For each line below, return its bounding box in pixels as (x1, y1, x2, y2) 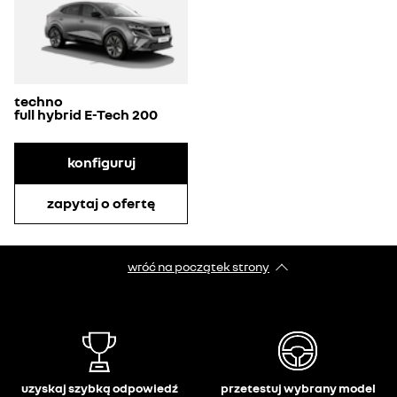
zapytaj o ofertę (47, 194, 155, 213)
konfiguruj (66, 153, 136, 172)
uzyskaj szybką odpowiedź (20, 380, 178, 395)
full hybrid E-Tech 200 (14, 105, 158, 123)
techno (14, 91, 63, 110)
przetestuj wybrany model (220, 380, 376, 395)
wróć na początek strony (128, 259, 269, 274)
